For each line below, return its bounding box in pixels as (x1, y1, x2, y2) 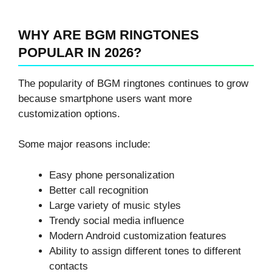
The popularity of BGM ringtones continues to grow (18, 77, 248, 89)
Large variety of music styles (49, 199, 181, 211)
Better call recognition (49, 184, 148, 196)
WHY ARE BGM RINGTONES (18, 27, 199, 42)
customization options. (18, 107, 120, 120)
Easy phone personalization (49, 169, 174, 181)
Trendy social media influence (49, 214, 184, 226)
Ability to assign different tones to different (49, 245, 241, 257)
